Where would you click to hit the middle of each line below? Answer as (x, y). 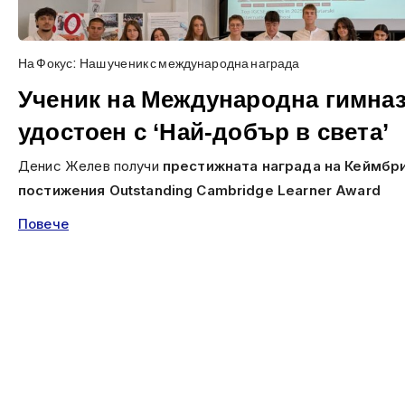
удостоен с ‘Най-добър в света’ (204, 132)
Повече (43, 224)
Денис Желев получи (90, 166)
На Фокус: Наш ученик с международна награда (159, 62)
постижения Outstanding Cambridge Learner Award (199, 190)
